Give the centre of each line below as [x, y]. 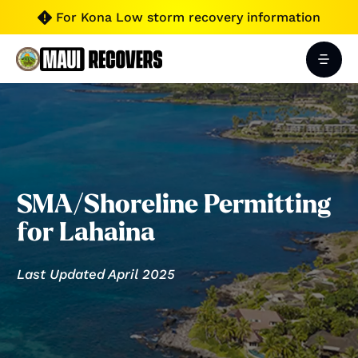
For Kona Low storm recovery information [188, 17]
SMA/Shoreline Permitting [174, 204]
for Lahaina [86, 232]
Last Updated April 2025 [96, 274]
